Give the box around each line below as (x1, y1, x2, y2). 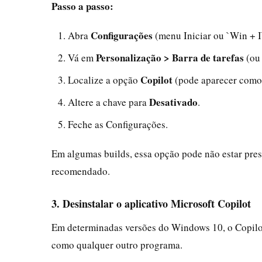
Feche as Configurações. (68, 117, 168, 131)
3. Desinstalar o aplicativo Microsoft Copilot (51, 195, 251, 211)
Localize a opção (68, 73, 140, 87)
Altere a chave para (68, 95, 149, 109)
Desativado (149, 94, 198, 109)
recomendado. (51, 164, 110, 178)
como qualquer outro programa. (51, 237, 182, 251)
